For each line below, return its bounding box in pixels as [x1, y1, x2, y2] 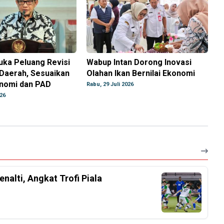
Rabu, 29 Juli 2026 [86, 81, 134, 88]
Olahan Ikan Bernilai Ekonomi [86, 68, 195, 78]
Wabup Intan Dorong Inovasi [86, 57, 192, 67]
